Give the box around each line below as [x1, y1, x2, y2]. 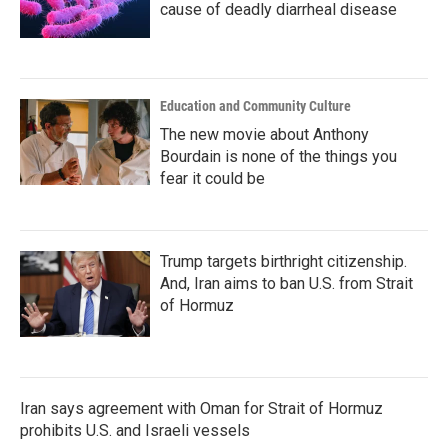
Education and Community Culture [160, 98, 351, 114]
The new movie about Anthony [160, 125, 369, 144]
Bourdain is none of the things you [160, 147, 397, 166]
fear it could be [160, 169, 265, 188]
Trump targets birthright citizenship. [160, 252, 407, 271]
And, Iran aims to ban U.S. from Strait [160, 274, 413, 293]
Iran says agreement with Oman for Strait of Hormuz [20, 399, 383, 418]
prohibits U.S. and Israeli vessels [20, 421, 250, 440]
